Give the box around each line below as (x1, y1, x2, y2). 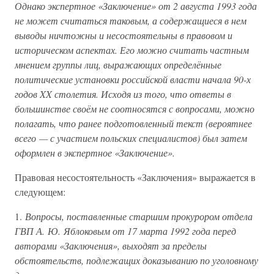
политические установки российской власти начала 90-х (15, 73, 251, 86)
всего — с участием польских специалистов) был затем (15, 131, 247, 144)
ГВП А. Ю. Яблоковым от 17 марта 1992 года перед (15, 224, 236, 237)
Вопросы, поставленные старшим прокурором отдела (25, 210, 253, 223)
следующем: (15, 185, 65, 198)
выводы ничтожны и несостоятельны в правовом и (15, 29, 232, 42)
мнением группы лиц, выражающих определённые (15, 58, 221, 71)
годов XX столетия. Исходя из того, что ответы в (15, 87, 231, 100)
